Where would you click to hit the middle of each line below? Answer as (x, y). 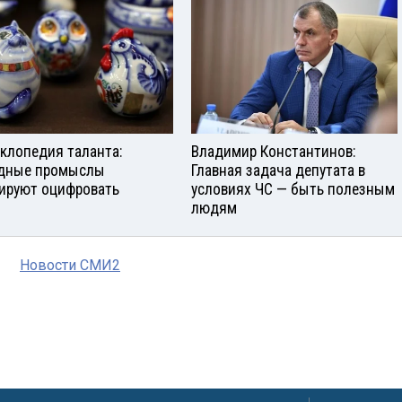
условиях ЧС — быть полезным (293, 190)
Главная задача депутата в (278, 171)
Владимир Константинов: (273, 152)
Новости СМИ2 (70, 266)
